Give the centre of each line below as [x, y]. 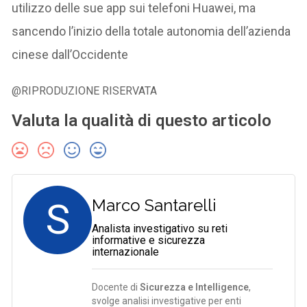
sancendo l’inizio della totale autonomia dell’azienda [151, 31]
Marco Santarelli [154, 205]
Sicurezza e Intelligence [195, 287]
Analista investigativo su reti [160, 228]
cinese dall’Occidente [70, 54]
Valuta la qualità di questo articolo [142, 120]
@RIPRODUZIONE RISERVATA [85, 90]
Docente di [116, 287]
